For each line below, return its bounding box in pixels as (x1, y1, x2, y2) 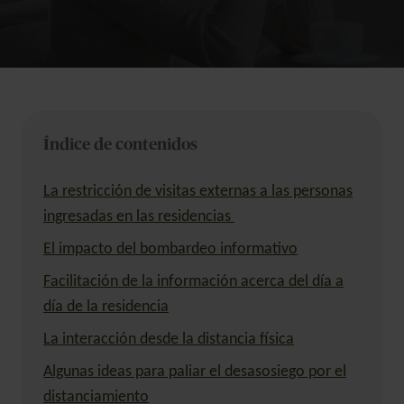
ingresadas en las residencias (43, 207, 234, 225)
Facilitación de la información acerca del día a (43, 272, 344, 290)
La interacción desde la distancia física (43, 330, 294, 348)
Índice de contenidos (43, 136, 197, 153)
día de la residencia (43, 298, 169, 316)
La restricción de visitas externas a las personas (43, 182, 353, 200)
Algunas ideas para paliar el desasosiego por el (43, 363, 346, 381)
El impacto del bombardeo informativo (43, 240, 298, 258)
